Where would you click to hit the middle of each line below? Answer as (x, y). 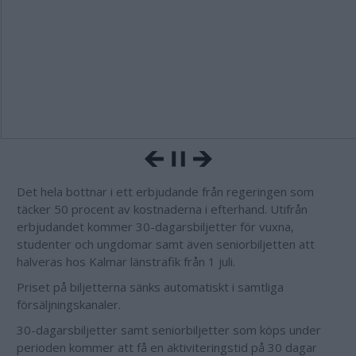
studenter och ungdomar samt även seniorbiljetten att (166, 244)
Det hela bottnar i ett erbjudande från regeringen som (165, 192)
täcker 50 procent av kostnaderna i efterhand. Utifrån (162, 209)
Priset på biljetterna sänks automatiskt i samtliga (150, 287)
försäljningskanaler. (70, 304)
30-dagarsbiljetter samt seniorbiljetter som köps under (169, 330)
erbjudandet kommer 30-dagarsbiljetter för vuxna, (155, 226)
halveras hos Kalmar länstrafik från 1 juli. (128, 261)
